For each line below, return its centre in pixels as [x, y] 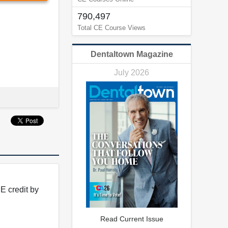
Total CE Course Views [111, 27]
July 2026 [132, 72]
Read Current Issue [132, 219]
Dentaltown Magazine [132, 54]
